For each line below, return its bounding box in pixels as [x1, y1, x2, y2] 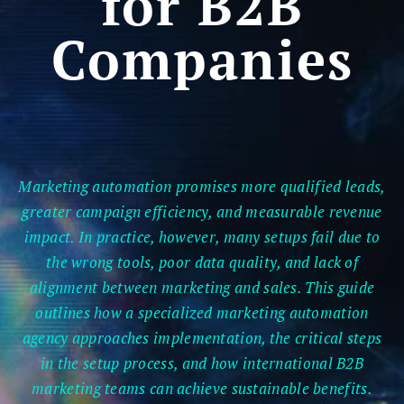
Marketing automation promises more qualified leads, [18, 175, 386, 197]
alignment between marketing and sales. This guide [29, 276, 375, 298]
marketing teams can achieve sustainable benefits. [32, 377, 372, 399]
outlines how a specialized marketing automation [35, 301, 369, 323]
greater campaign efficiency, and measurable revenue [22, 200, 382, 222]
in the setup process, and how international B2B [40, 352, 364, 373]
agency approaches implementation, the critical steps [22, 326, 382, 348]
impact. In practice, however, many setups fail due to [23, 225, 381, 247]
